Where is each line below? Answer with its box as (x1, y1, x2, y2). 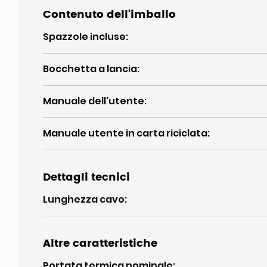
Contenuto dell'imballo (43, 6, 176, 23)
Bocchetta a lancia (43, 62, 137, 76)
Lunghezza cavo (43, 193, 125, 206)
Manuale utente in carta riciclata (43, 126, 207, 140)
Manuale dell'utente (43, 94, 144, 108)
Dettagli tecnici (43, 169, 130, 186)
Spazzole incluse (43, 30, 126, 44)
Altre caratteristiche (43, 235, 157, 252)
